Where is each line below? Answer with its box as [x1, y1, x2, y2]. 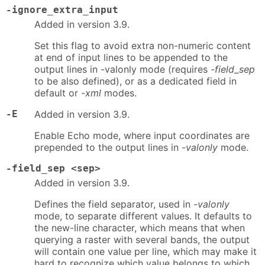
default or [34, 86, 81, 99]
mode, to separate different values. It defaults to [34, 209, 252, 222]
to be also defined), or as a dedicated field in [34, 75, 237, 87]
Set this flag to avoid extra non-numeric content [34, 39, 251, 51]
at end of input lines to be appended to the [34, 51, 228, 63]
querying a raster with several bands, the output [34, 233, 250, 245]
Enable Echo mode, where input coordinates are [34, 129, 250, 141]
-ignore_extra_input [6, 4, 118, 16]
